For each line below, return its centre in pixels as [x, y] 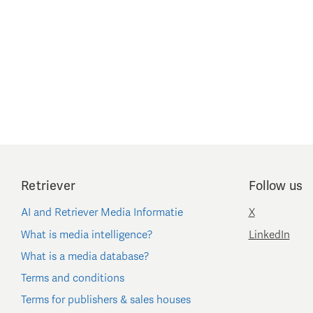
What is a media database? [85, 257]
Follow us [276, 186]
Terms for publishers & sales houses [106, 300]
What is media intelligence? [87, 235]
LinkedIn [269, 235]
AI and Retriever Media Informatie [102, 213]
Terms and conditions [73, 278]
